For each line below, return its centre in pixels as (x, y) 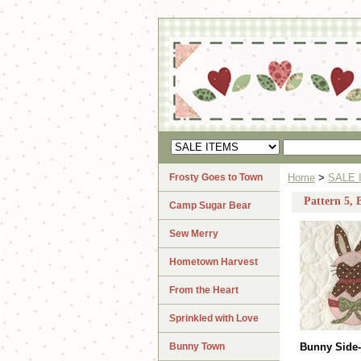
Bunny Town (197, 347)
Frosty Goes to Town (216, 178)
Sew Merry (194, 234)
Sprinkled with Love (214, 319)
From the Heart (204, 290)
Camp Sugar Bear (210, 206)
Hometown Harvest (214, 262)
